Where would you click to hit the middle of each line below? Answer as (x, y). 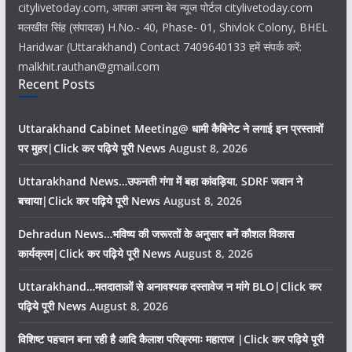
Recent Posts (56, 84)
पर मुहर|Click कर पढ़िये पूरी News (92, 148)
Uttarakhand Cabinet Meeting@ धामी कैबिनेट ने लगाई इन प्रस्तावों (170, 128)
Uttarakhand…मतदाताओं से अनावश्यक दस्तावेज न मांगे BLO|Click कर (169, 286)
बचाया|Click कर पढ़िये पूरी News (89, 201)
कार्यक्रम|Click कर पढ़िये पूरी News (94, 253)
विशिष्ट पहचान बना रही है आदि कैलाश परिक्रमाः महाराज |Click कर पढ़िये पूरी (170, 339)
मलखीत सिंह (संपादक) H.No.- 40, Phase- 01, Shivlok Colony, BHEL (172, 27)
